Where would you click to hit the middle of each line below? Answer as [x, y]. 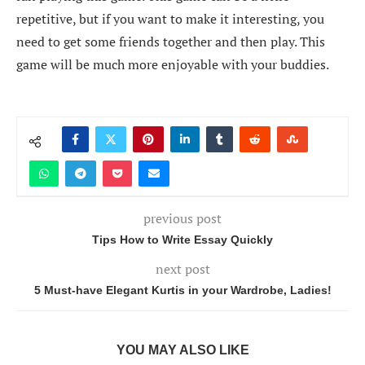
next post [182, 268]
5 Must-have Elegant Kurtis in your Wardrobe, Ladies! [182, 290]
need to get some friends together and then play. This [171, 41]
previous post [182, 218]
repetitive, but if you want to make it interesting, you [170, 18]
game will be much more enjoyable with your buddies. [173, 64]
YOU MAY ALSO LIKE [182, 350]
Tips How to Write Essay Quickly [182, 239]
